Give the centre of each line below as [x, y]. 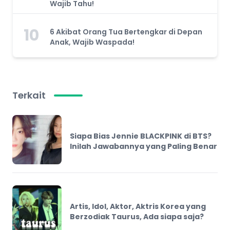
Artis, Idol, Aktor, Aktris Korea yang [138, 207]
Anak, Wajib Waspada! [92, 42]
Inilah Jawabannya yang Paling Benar [143, 147]
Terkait [29, 95]
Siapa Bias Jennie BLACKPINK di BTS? [141, 136]
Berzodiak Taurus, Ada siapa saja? [137, 217]
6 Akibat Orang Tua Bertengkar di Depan [126, 32]
